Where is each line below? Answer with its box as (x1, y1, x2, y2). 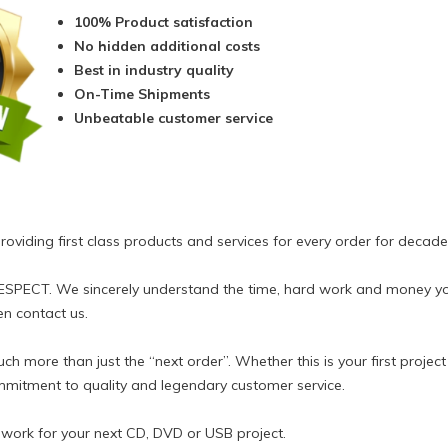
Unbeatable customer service (74, 109, 274, 128)
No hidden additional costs (74, 37, 261, 56)
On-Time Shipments (74, 85, 211, 104)
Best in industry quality (74, 61, 235, 80)
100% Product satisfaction (74, 13, 254, 32)
